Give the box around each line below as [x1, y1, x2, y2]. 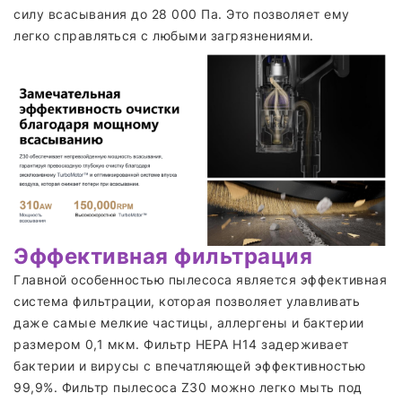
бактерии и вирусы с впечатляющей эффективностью [13, 357, 366, 373]
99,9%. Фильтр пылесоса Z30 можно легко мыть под [13, 379, 363, 395]
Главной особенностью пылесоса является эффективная [13, 271, 387, 287]
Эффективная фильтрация [13, 242, 312, 269]
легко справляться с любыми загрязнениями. [13, 28, 314, 43]
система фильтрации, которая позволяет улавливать [13, 293, 360, 309]
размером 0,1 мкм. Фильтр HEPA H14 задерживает [13, 336, 349, 352]
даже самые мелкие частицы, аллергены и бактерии [13, 314, 364, 330]
